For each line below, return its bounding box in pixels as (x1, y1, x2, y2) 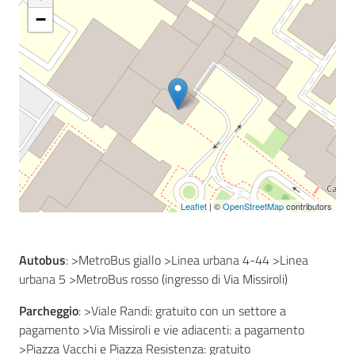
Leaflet (181, 200, 207, 212)
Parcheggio (19, 301, 78, 320)
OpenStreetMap (223, 200, 284, 212)
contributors (284, 200, 332, 212)
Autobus (19, 250, 66, 269)
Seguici (19, 58, 55, 77)
